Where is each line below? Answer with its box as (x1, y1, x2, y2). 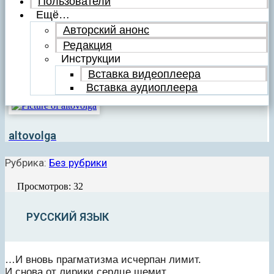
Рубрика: (5, 157, 49, 169)
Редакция (63, 39, 112, 52)
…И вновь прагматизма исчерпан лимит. (5, 253, 201, 265)
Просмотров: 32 (17, 181, 83, 192)
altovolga (9, 129, 56, 143)
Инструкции (61, 53, 120, 65)
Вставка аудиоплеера (86, 81, 198, 94)
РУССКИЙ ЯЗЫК (26, 210, 109, 223)
